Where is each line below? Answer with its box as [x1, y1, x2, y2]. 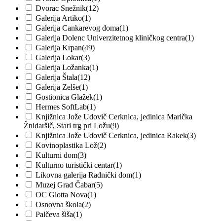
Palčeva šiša [36, 210, 73, 219]
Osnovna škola [36, 200, 82, 209]
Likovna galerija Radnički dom [36, 171, 132, 180]
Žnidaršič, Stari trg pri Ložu [24, 121, 110, 130]
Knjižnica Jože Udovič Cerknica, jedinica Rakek [36, 131, 187, 140]
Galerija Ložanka [36, 63, 89, 72]
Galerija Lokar [36, 53, 81, 62]
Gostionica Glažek [36, 93, 93, 102]
